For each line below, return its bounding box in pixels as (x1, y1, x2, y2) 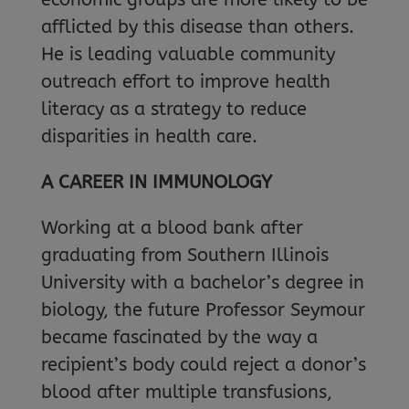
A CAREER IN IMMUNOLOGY (40, 172, 272, 193)
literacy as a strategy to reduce (40, 99, 307, 120)
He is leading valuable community (40, 44, 335, 65)
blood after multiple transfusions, (40, 382, 332, 403)
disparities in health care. (40, 126, 257, 147)
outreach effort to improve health (40, 71, 330, 92)
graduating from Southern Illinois (40, 245, 329, 266)
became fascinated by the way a (40, 327, 318, 348)
